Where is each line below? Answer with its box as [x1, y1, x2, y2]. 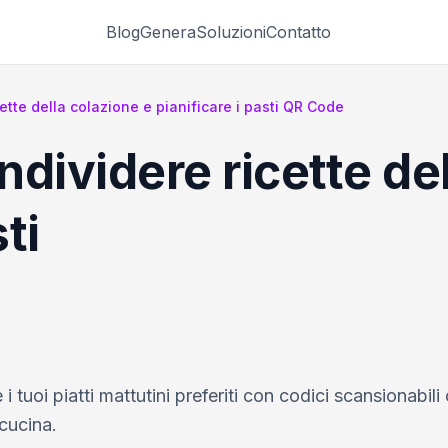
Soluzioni [196, 21, 266, 42]
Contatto [266, 21, 331, 42]
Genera [140, 21, 196, 42]
